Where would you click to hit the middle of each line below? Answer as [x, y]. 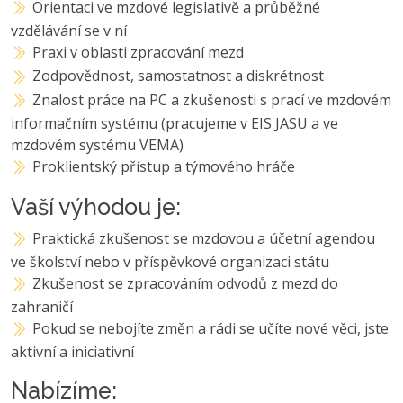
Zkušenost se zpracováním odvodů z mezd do [186, 284]
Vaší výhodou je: [96, 206]
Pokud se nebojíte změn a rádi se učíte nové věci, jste [211, 329]
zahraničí [42, 307]
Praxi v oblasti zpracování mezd [139, 53]
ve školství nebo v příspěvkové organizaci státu [170, 262]
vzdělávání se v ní [69, 31]
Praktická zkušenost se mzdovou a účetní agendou [204, 238]
